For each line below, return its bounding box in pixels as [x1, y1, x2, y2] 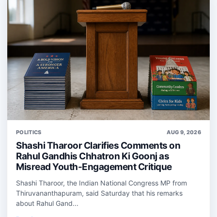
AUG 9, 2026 [167, 129, 201, 136]
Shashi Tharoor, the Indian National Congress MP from [16, 179, 187, 187]
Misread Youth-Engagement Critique [16, 161, 172, 173]
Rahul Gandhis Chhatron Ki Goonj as [16, 151, 169, 162]
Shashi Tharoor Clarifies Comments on [16, 140, 180, 152]
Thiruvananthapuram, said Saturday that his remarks [16, 189, 183, 198]
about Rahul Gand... [16, 199, 78, 208]
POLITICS [16, 129, 42, 136]
